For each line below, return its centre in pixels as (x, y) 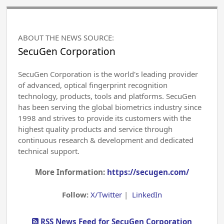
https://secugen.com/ (148, 172)
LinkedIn (147, 195)
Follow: (76, 195)
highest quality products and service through (95, 129)
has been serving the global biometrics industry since (110, 107)
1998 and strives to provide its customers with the (105, 118)
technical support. (49, 151)
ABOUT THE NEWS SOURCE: (66, 37)
